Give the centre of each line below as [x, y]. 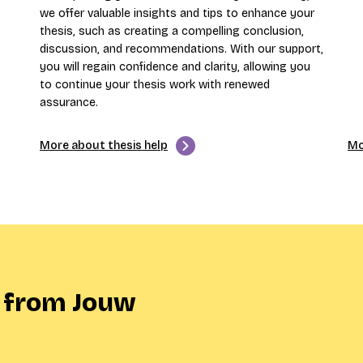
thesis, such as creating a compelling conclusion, [172, 31]
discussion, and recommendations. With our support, [181, 49]
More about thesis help [104, 145]
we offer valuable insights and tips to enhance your [177, 13]
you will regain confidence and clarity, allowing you [175, 66]
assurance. [69, 102]
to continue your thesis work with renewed [155, 84]
